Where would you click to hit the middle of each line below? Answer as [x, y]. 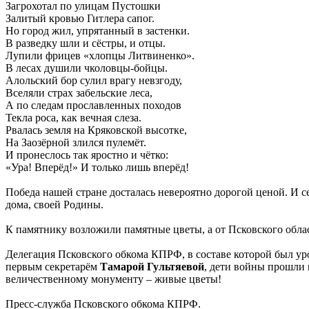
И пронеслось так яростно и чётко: [87, 155]
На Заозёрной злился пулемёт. [76, 143]
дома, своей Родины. [54, 205]
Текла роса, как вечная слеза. [73, 118]
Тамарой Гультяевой [152, 267]
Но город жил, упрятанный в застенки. [98, 31]
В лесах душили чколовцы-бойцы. [87, 68]
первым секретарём [53, 267]
